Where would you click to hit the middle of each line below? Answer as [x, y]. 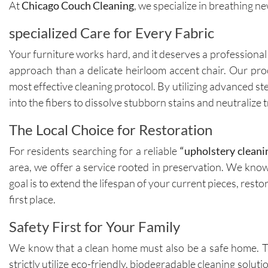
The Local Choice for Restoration [111, 129]
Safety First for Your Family [95, 226]
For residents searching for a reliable [95, 150]
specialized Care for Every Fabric [112, 32]
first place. [32, 199]
